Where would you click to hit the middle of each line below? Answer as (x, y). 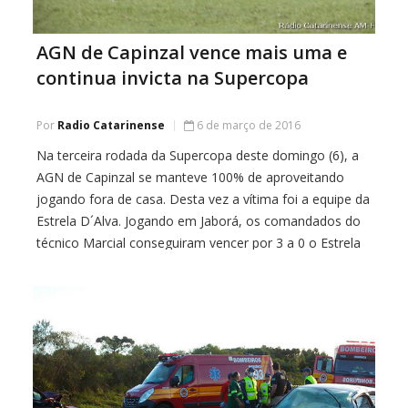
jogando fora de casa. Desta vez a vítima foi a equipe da (203, 199)
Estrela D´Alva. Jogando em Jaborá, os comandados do (199, 220)
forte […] (62, 286)
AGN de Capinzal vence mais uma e (192, 52)
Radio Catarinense (111, 125)
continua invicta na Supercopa (173, 77)
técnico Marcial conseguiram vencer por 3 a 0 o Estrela (199, 242)
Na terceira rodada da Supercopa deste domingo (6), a (198, 155)
